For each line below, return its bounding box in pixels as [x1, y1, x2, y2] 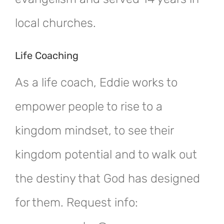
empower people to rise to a [15, 99, 162, 114]
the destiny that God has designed [15, 171, 200, 186]
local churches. [15, 15, 96, 30]
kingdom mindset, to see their [15, 123, 173, 138]
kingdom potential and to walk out [15, 147, 197, 162]
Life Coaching [15, 49, 78, 62]
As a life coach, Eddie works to [15, 75, 177, 90]
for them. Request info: [15, 195, 138, 210]
